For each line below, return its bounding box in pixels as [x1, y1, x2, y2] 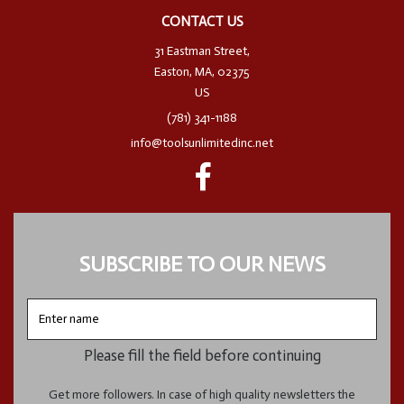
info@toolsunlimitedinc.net [131, 134, 273, 151]
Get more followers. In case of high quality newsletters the [49, 386, 355, 402]
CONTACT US [161, 13, 243, 30]
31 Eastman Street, [154, 42, 250, 59]
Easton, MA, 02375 [154, 63, 250, 79]
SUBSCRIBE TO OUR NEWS [78, 251, 326, 277]
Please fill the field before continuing [83, 345, 321, 364]
